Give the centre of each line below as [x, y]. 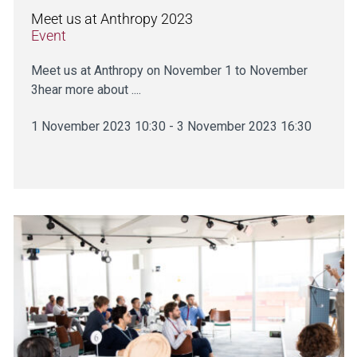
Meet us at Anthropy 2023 [112, 19]
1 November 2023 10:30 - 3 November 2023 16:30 [171, 126]
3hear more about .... [86, 90]
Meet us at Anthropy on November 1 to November [169, 71]
